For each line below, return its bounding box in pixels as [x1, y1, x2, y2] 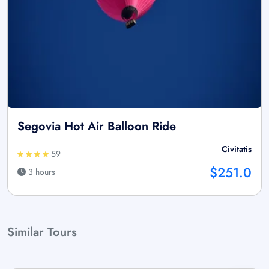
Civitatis [222, 142, 252, 155]
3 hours [26, 165, 55, 178]
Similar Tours [7, 223, 77, 241]
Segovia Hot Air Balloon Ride [17, 117, 176, 135]
